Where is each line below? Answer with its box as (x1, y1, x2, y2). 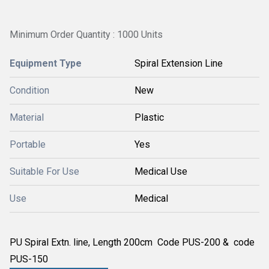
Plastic (134, 112, 164, 123)
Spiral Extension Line (134, 58, 223, 69)
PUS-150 (10, 253, 48, 265)
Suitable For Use (10, 166, 79, 177)
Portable (10, 139, 46, 150)
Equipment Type (10, 58, 82, 69)
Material (10, 112, 44, 123)
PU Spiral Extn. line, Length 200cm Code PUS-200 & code (10, 237, 255, 248)
